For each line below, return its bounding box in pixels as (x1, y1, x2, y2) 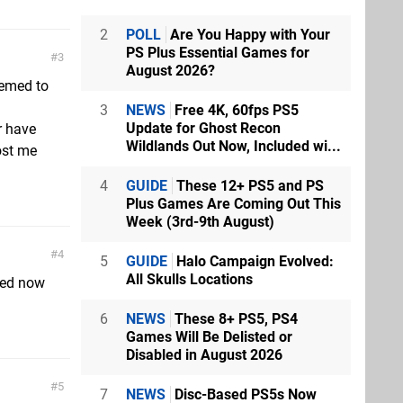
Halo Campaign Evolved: (173, 252, 334, 270)
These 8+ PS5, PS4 (171, 309, 298, 327)
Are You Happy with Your (166, 25, 330, 43)
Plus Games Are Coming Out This (126, 194, 341, 212)
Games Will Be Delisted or (126, 327, 292, 345)
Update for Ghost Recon (126, 119, 281, 137)
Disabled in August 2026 (126, 345, 282, 363)
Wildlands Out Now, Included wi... (126, 137, 341, 155)
